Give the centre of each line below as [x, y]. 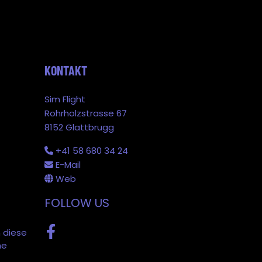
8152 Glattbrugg [79, 127]
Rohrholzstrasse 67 [86, 113]
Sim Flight [65, 99]
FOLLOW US [77, 203]
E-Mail [68, 164]
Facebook [71, 237]
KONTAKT [66, 70]
